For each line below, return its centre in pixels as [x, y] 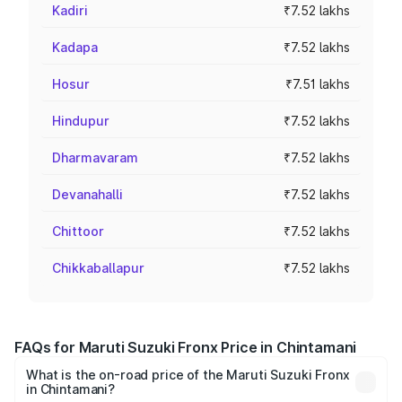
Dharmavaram [95, 157]
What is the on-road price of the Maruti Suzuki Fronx [188, 375]
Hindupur [81, 121]
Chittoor [78, 231]
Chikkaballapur [98, 268]
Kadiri [70, 10]
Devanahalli [87, 194]
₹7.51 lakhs [318, 84]
